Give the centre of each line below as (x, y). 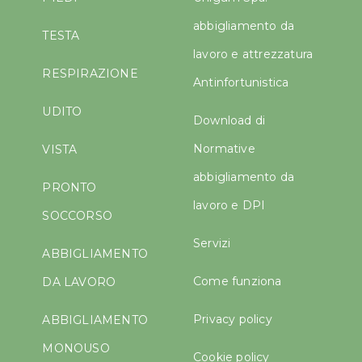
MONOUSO (76, 349)
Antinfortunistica (241, 83)
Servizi (212, 244)
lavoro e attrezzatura (253, 55)
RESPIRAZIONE (90, 74)
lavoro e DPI (229, 206)
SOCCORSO (78, 216)
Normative (224, 149)
